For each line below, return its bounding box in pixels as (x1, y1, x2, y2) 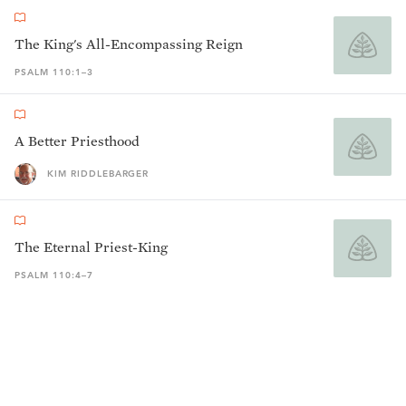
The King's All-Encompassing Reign (14, 35, 243, 53)
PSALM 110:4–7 (14, 269, 93, 281)
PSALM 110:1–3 (14, 66, 93, 78)
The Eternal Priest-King (14, 238, 168, 256)
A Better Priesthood (14, 132, 140, 150)
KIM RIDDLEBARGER (47, 168, 150, 179)
